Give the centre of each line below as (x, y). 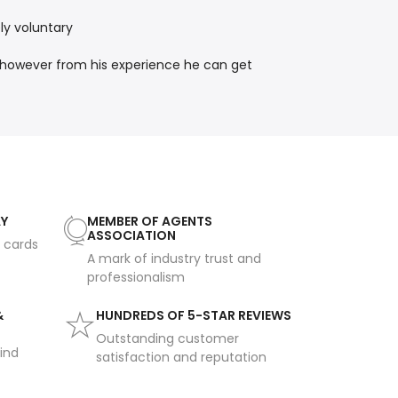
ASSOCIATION (131, 236)
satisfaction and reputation (181, 358)
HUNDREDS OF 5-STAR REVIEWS (193, 316)
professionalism (135, 278)
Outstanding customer (167, 339)
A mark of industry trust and (174, 259)
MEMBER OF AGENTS (149, 222)
